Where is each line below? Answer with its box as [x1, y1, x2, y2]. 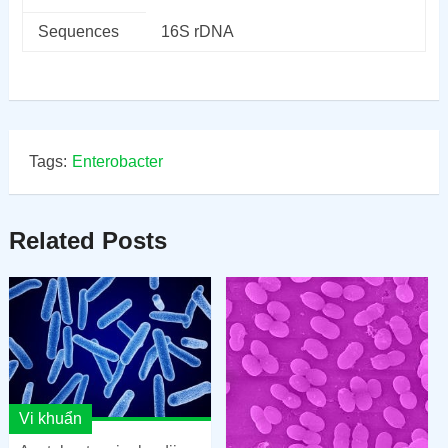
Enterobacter [71, 152, 163, 170]
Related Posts [8, 226, 167, 254]
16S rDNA [160, 22, 234, 40]
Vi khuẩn [18, 409, 82, 427]
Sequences [37, 22, 119, 40]
